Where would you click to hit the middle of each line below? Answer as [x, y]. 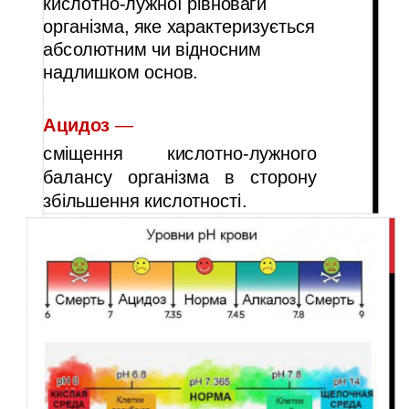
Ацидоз [79, 126]
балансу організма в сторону [180, 178]
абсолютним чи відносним [152, 50]
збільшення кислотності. [145, 201]
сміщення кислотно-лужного [180, 154]
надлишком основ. [121, 73]
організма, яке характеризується [179, 27]
